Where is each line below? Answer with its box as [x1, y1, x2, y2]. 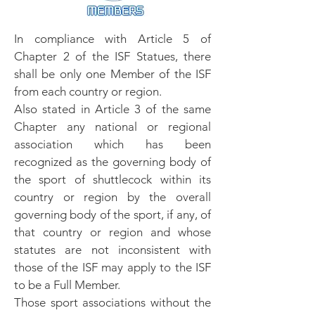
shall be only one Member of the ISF [14, 67, 211, 81]
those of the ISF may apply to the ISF [14, 260, 211, 274]
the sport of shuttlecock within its [14, 172, 211, 186]
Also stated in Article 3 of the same [14, 102, 211, 116]
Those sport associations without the [14, 295, 211, 309]
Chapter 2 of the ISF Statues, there [14, 49, 211, 63]
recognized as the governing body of [14, 155, 211, 169]
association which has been [14, 137, 211, 151]
